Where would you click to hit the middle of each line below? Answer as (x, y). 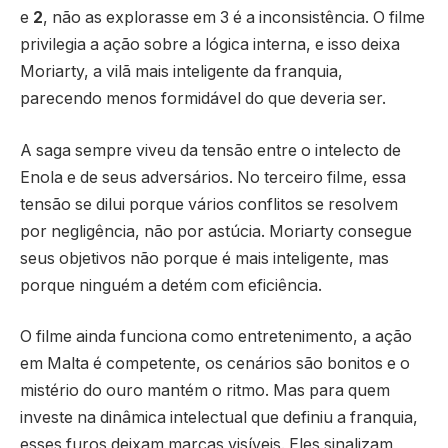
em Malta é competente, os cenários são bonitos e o (215, 364)
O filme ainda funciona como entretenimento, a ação (216, 337)
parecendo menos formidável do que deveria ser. (203, 99)
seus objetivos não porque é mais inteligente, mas (204, 258)
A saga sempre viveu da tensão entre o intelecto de (210, 150)
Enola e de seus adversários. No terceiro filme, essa (213, 177)
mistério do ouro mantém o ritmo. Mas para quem (205, 391)
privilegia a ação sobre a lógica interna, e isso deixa (210, 45)
